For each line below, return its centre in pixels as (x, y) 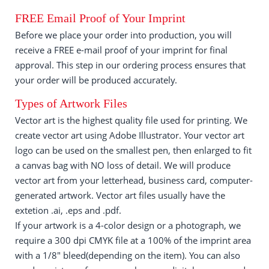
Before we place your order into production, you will (123, 35)
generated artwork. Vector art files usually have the (120, 195)
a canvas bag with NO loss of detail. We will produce (123, 165)
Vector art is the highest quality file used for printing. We (131, 120)
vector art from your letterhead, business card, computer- (134, 180)
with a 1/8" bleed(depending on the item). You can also (128, 255)
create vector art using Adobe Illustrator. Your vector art (130, 135)
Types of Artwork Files (71, 103)
